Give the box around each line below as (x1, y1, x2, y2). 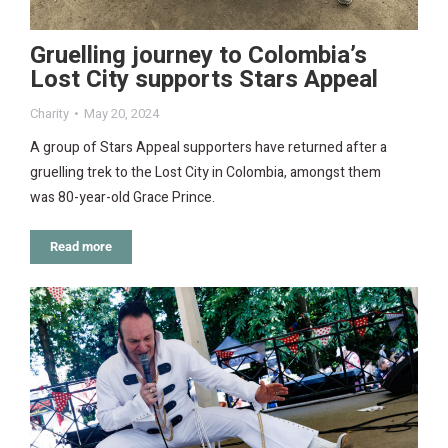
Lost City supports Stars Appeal (30, 62, 378, 98)
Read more (50, 239, 112, 255)
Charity (30, 104, 69, 124)
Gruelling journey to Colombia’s (30, 38, 367, 74)
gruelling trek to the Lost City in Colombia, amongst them (30, 162, 381, 184)
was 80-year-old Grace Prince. (30, 187, 215, 209)
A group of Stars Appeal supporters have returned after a (30, 137, 387, 159)
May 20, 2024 (84, 104, 159, 124)
